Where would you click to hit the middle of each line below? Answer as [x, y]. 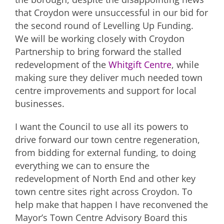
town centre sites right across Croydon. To [104, 191]
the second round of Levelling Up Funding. [104, 25]
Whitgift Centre [140, 64]
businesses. [40, 103]
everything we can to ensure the [82, 165]
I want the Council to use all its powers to [102, 126]
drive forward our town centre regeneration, [107, 139]
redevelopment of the [62, 64]
